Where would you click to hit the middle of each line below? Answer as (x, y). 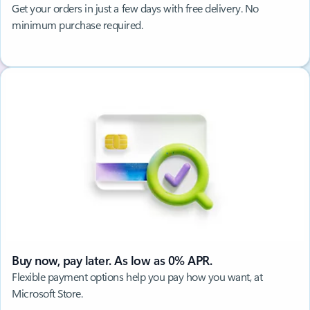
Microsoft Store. (47, 293)
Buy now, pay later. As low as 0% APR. (112, 261)
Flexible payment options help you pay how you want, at (137, 277)
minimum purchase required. (77, 25)
